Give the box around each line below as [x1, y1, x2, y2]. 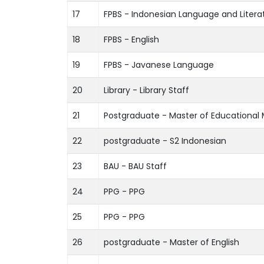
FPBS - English [104, 33, 159, 45]
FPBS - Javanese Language [104, 58, 214, 71]
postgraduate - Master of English [104, 236, 239, 248]
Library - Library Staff [104, 84, 189, 96]
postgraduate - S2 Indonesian [104, 134, 226, 147]
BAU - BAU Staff [104, 160, 167, 172]
